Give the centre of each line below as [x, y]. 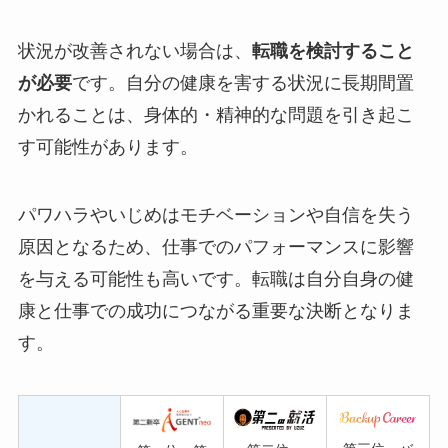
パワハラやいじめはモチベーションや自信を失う [215, 215]
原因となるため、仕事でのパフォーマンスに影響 [215, 247]
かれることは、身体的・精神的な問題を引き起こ [215, 115]
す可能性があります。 [107, 147]
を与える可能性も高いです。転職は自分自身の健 [215, 279]
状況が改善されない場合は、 [134, 51]
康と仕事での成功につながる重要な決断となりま [215, 311]
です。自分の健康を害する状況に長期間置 [242, 83]
